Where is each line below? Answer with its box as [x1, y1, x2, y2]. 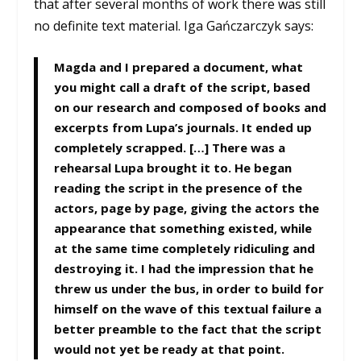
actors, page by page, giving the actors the [54, 200, 320, 217]
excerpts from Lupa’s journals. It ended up [54, 119, 313, 136]
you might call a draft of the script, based [54, 79, 311, 96]
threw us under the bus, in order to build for [54, 280, 325, 297]
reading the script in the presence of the [54, 180, 303, 197]
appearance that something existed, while [54, 220, 313, 237]
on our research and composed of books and [54, 99, 327, 116]
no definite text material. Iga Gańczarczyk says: [34, 16, 314, 35]
